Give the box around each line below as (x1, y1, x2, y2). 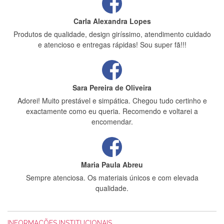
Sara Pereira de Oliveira (72, 82, 151, 92)
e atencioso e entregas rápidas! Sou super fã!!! (37, 39, 186, 49)
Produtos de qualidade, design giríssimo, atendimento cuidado (13, 29, 211, 39)
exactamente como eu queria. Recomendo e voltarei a (26, 106, 198, 116)
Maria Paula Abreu (81, 159, 143, 169)
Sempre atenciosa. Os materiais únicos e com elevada (25, 172, 198, 182)
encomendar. (91, 116, 133, 126)
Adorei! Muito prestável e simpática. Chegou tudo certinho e (17, 95, 207, 105)
